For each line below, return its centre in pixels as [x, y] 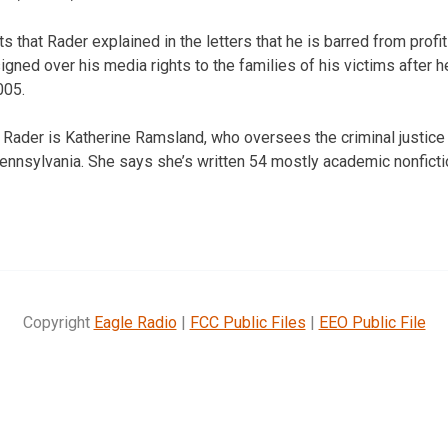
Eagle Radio [135, 322]
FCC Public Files [247, 322]
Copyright [58, 322]
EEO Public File [372, 322]
